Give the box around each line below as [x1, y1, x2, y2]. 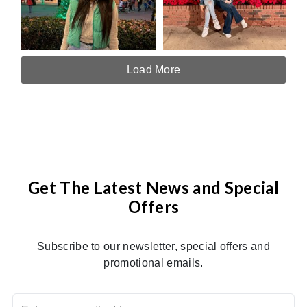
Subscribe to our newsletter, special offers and [36, 240, 271, 252]
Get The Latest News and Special [28, 177, 279, 197]
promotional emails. [103, 256, 204, 269]
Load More [126, 63, 181, 75]
